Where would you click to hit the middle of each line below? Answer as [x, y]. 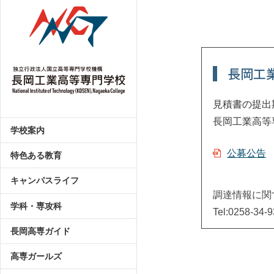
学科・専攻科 [36, 206]
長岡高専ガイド [40, 231]
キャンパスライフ [45, 181]
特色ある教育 [36, 156]
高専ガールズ [36, 256]
